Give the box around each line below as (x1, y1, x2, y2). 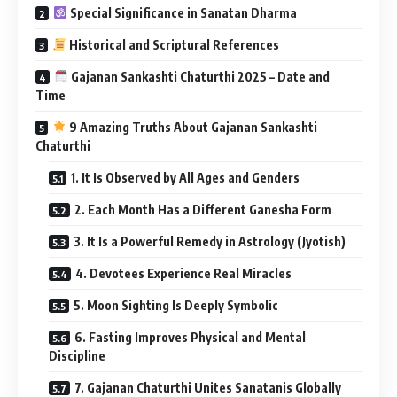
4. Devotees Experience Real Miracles (75, 265, 292, 281)
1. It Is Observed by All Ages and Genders (71, 169, 300, 185)
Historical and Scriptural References (66, 36, 279, 52)
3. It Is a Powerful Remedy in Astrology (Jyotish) (74, 233, 346, 249)
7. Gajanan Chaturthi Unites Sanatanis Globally (74, 379, 341, 395)
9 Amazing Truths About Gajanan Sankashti (66, 119, 317, 135)
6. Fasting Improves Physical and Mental (74, 329, 306, 345)
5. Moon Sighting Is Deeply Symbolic (74, 297, 278, 313)
